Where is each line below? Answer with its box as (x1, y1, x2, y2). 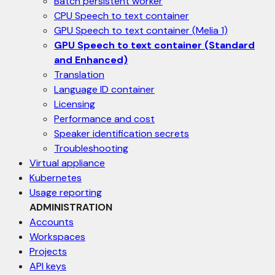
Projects (29, 245, 67, 258)
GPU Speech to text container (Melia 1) (54, 24, 228, 37)
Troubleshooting (54, 142, 128, 155)
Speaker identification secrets (54, 127, 189, 140)
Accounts (29, 215, 74, 228)
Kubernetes (29, 171, 82, 184)
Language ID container (54, 83, 155, 96)
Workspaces (29, 230, 85, 243)
